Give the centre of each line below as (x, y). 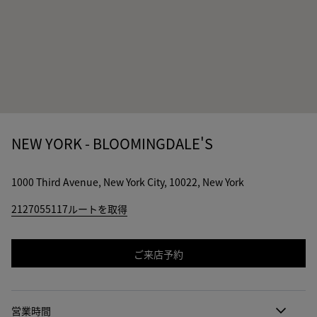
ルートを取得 (98, 209)
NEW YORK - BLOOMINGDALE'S (112, 143)
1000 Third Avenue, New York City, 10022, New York (128, 182)
